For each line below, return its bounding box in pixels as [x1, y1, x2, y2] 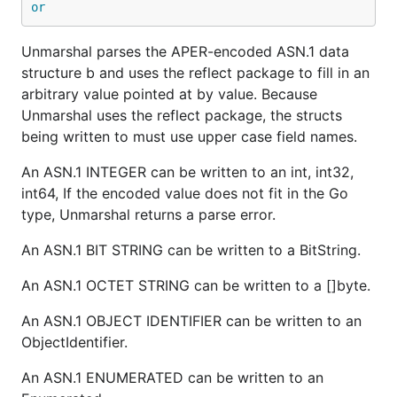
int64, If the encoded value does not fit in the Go [21, 184, 348, 202]
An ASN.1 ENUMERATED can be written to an [21, 369, 323, 386]
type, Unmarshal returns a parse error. [21, 206, 276, 223]
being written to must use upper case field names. [21, 128, 357, 145]
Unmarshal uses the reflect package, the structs [21, 106, 342, 124]
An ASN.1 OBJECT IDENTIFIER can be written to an [21, 312, 362, 330]
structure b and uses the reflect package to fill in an [21, 64, 370, 82]
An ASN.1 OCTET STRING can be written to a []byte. [21, 276, 370, 294]
